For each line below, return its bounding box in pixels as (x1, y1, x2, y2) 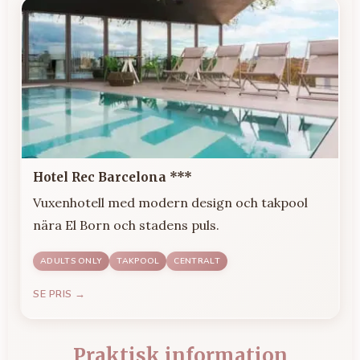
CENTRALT (174, 254, 220, 267)
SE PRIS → (33, 286, 86, 301)
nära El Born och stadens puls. (33, 216, 219, 233)
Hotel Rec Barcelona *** (33, 169, 192, 185)
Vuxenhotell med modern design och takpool (33, 194, 308, 211)
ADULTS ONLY (40, 254, 103, 267)
